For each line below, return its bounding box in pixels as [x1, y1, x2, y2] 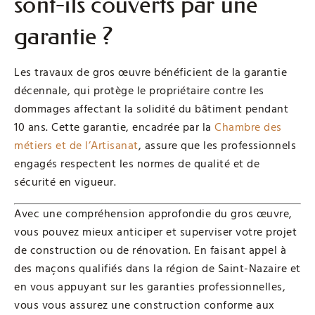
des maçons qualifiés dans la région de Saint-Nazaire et [14, 260, 301, 276]
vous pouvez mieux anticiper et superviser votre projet [14, 224, 297, 240]
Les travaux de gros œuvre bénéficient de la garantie [14, 64, 287, 80]
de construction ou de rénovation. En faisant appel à [14, 242, 286, 258]
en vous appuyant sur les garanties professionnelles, [14, 278, 285, 295]
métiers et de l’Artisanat [14, 137, 139, 153]
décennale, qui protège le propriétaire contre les [14, 82, 264, 98]
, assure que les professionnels [138, 137, 296, 153]
